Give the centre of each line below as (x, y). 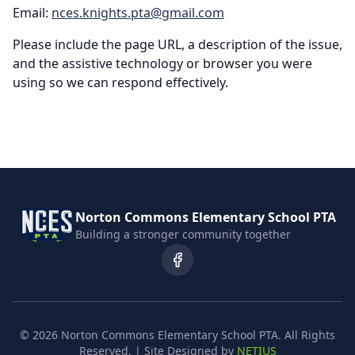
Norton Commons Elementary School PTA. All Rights (197, 335)
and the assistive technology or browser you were (162, 63)
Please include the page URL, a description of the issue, (177, 44)
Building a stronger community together (183, 234)
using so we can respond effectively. (120, 82)
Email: (31, 13)
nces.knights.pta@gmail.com (138, 13)
